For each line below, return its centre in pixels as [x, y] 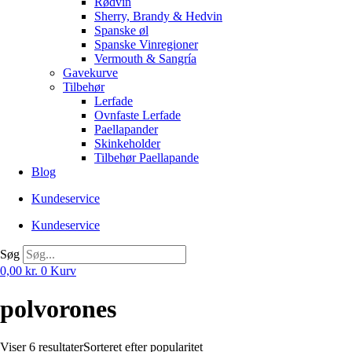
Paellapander [126, 129]
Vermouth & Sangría [145, 59]
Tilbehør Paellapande [147, 158]
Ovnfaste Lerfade [137, 115]
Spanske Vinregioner [146, 44]
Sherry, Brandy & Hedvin [158, 16]
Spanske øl [121, 30]
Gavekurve [90, 73]
